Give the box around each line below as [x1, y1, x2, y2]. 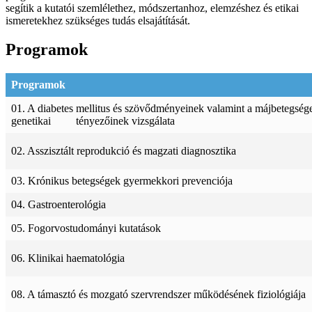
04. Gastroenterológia [11, 198, 106, 211]
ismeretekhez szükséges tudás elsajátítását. [6, 14, 190, 26]
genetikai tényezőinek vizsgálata [11, 115, 175, 127]
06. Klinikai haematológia [11, 252, 125, 265]
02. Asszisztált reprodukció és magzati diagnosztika [11, 145, 236, 157]
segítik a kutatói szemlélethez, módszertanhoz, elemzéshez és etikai [6, 1, 299, 14]
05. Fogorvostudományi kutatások [11, 222, 161, 235]
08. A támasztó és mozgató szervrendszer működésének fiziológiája [11, 288, 306, 301]
